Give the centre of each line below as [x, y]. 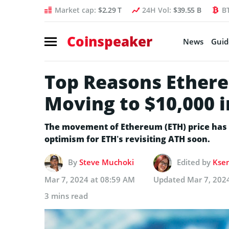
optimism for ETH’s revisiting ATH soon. [127, 139]
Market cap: [76, 10]
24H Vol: [157, 10]
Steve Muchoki [107, 162]
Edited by [195, 162]
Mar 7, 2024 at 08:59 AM [90, 179]
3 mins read [66, 196]
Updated [170, 179]
